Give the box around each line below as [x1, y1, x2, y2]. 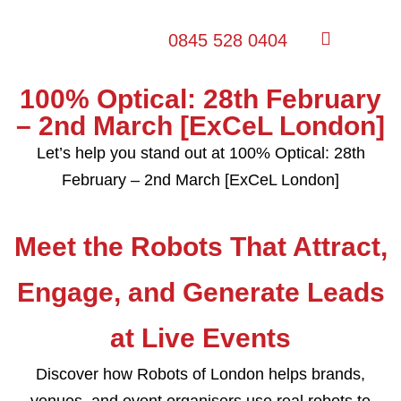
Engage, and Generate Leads [16, 277, 385, 307]
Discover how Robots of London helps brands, [36, 365, 365, 383]
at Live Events [110, 323, 291, 353]
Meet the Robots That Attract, [13, 232, 388, 261]
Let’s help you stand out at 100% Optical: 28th [36, 144, 365, 162]
